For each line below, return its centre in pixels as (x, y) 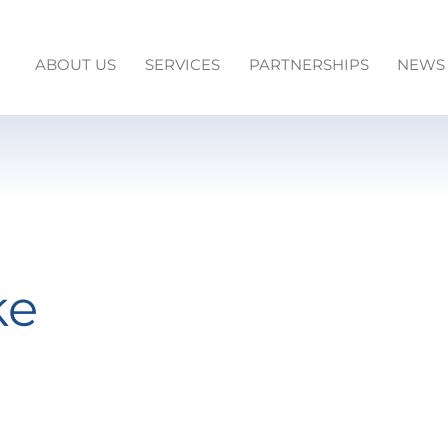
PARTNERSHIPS (308, 64)
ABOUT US (76, 64)
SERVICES (182, 64)
